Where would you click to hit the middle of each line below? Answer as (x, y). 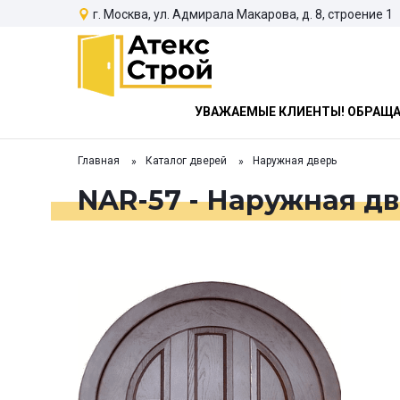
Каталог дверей (186, 161)
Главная (99, 161)
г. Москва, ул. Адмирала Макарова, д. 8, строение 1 (243, 14)
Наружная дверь (295, 161)
